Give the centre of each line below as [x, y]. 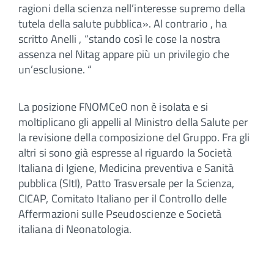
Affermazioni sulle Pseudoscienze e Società [120, 213]
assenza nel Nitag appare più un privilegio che [124, 54]
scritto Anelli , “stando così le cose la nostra [120, 39]
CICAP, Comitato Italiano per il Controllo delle [123, 198]
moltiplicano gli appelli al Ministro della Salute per [133, 122]
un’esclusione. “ [55, 69]
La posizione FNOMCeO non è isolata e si [113, 106]
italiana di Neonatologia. [75, 229]
